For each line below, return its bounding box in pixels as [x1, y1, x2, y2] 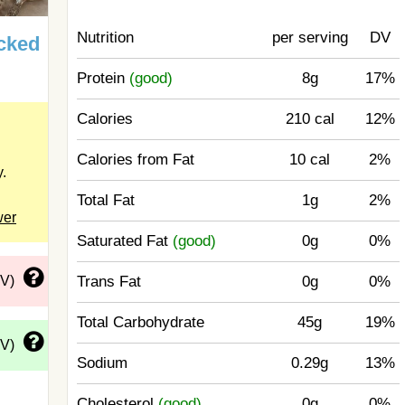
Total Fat [77, 192, 136, 209]
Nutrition [77, 29, 135, 46]
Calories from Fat [77, 151, 195, 168]
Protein [77, 70, 130, 87]
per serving [271, 29, 348, 46]
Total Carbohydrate [77, 314, 205, 331]
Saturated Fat [77, 232, 174, 250]
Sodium [77, 354, 128, 372]
